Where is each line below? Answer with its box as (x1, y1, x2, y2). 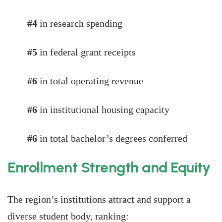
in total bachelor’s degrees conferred (40, 133, 187, 144)
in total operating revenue (40, 75, 143, 86)
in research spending (40, 18, 122, 29)
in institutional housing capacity (40, 104, 169, 115)
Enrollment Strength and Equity (7, 159, 210, 176)
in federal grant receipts (40, 47, 136, 57)
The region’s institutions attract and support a (7, 194, 191, 205)
